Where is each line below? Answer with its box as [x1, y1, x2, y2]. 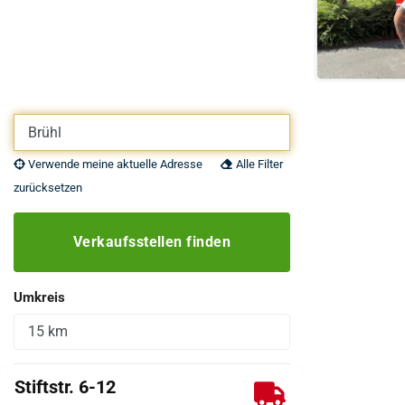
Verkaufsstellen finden [72, 233, 231, 250]
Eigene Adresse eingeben [13, 116, 166, 133]
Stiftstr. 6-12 [14, 376, 116, 399]
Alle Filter [233, 157, 283, 171]
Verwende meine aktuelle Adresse [25, 157, 202, 171]
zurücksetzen [14, 181, 82, 194]
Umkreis [14, 289, 65, 306]
